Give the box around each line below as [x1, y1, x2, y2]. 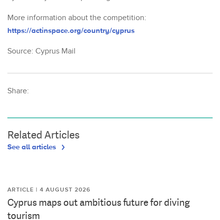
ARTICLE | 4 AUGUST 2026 [7, 186, 90, 193]
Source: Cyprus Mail [7, 46, 76, 56]
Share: [7, 86, 29, 96]
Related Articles [7, 127, 80, 142]
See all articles [7, 142, 58, 151]
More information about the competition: [7, 13, 146, 23]
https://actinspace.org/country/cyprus [7, 26, 135, 34]
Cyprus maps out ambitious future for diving [7, 195, 190, 209]
